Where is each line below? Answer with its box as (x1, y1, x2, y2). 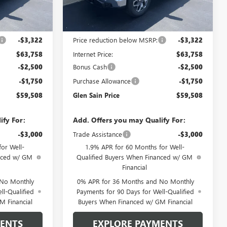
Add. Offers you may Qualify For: (73, 115, 186, 125)
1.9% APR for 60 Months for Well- (85, 142, 184, 151)
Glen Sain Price (73, 90, 120, 99)
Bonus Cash (73, 62, 107, 71)
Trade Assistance (73, 129, 123, 138)
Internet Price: (73, 49, 113, 58)
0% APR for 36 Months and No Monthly (77, 176, 194, 185)
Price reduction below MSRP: (73, 35, 158, 44)
